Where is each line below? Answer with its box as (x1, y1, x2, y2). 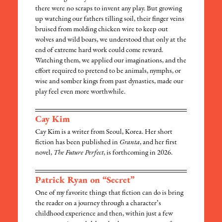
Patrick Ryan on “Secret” (35, 176, 135, 186)
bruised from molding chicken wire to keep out (35, 26, 168, 34)
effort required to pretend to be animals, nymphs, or (35, 67, 181, 75)
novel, (35, 149, 54, 157)
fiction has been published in (35, 139, 120, 147)
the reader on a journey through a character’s (35, 200, 162, 208)
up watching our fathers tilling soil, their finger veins (35, 15, 185, 23)
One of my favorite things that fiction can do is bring (35, 189, 184, 197)
